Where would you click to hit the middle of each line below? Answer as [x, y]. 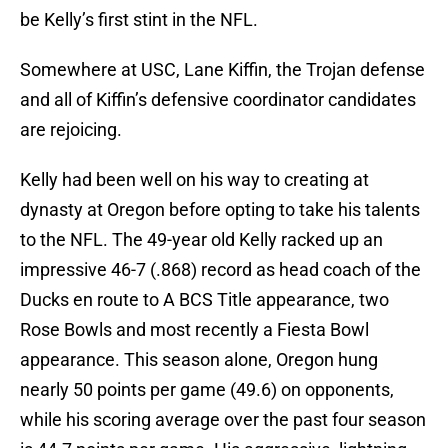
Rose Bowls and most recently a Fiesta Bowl [194, 330]
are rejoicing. [71, 130]
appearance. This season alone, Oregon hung [199, 360]
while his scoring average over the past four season [223, 420]
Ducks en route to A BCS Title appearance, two [204, 300]
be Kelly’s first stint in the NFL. [139, 20]
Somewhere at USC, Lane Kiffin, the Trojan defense [222, 70]
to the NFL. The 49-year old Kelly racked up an [201, 240]
